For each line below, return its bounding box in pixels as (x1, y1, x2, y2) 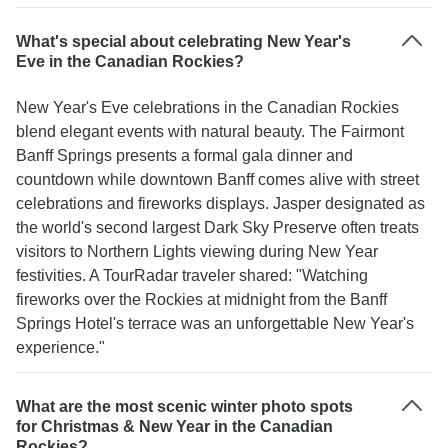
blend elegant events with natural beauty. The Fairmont (16, 123, 404, 140)
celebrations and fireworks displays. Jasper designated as (16, 195, 425, 212)
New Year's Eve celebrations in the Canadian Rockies (16, 99, 399, 116)
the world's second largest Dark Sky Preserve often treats (16, 219, 419, 236)
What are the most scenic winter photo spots (16, 398, 353, 415)
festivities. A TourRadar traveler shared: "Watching (16, 267, 368, 284)
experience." (16, 339, 105, 356)
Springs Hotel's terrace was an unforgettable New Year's (16, 315, 414, 332)
